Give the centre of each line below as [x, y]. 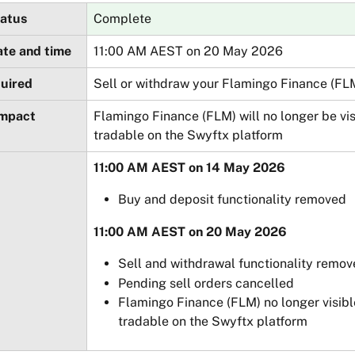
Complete [122, 19]
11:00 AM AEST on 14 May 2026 [189, 168]
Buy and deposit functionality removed [232, 200]
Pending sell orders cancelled [206, 283]
